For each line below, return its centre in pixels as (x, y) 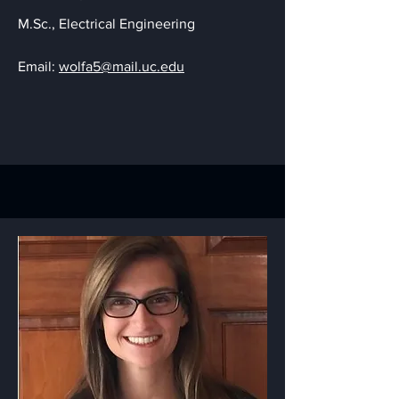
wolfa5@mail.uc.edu (122, 66)
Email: (38, 66)
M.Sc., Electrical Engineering (106, 24)
